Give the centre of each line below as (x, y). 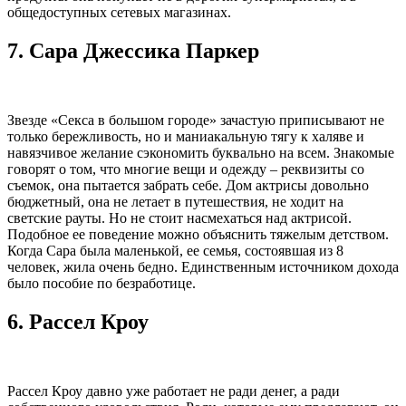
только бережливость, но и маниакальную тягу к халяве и (186, 137)
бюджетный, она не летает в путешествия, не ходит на (175, 202)
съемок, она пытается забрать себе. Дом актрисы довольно (188, 186)
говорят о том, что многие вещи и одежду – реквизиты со (186, 169)
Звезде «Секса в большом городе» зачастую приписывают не (196, 121)
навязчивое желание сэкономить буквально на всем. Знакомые (201, 153)
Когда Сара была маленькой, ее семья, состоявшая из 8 (175, 251)
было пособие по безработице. (101, 284)
